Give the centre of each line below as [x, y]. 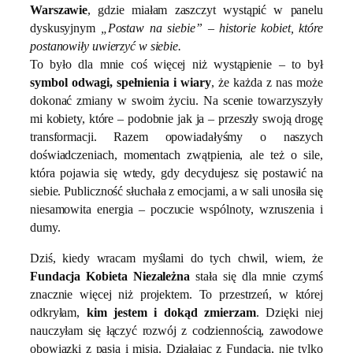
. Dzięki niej [289, 313]
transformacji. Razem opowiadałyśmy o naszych [176, 137]
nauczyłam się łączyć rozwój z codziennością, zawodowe [176, 331]
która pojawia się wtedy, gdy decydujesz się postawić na [176, 173]
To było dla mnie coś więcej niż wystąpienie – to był [176, 65]
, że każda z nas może [267, 83]
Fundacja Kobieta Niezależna [110, 277]
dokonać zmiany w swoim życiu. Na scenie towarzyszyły [176, 101]
